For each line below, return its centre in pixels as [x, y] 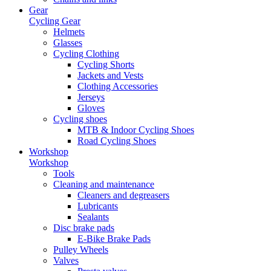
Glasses [68, 43]
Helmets [69, 32]
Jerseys [91, 97]
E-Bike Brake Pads [114, 239]
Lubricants [98, 206]
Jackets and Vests [110, 75]
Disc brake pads [84, 228]
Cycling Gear [55, 21]
